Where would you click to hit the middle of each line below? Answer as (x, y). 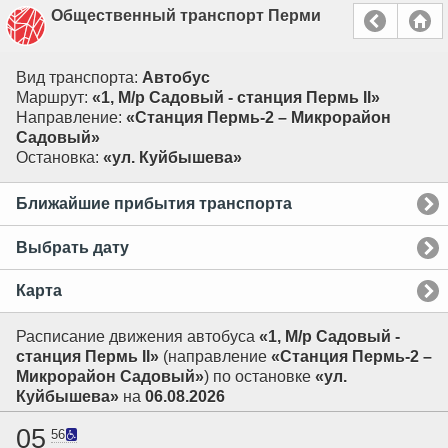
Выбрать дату (72, 247)
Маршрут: (54, 97)
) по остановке (259, 377)
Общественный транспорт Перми (186, 15)
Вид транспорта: (79, 77)
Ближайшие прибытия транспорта (154, 204)
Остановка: (59, 157)
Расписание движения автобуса (137, 337)
